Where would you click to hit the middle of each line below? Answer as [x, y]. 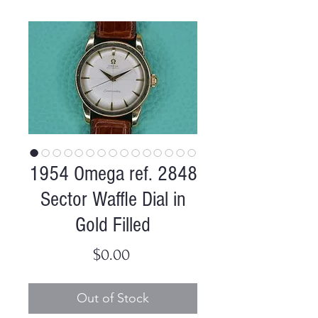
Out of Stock [113, 298]
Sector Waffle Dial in [113, 199]
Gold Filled [113, 225]
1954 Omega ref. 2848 [113, 174]
